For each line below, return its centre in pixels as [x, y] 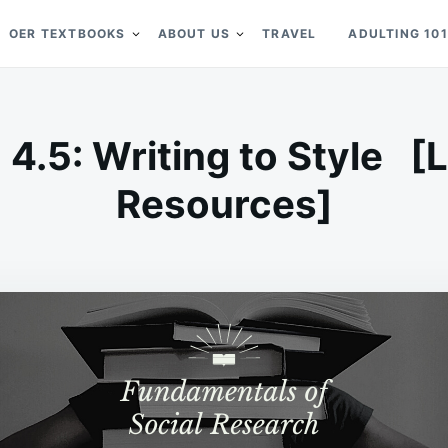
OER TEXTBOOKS [67, 33]
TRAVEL [289, 33]
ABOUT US [194, 33]
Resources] [224, 204]
